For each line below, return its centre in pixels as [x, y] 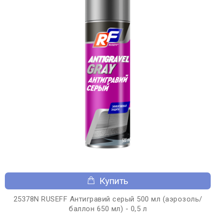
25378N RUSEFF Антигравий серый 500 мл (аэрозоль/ [108, 199]
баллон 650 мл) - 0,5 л [108, 209]
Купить [114, 181]
